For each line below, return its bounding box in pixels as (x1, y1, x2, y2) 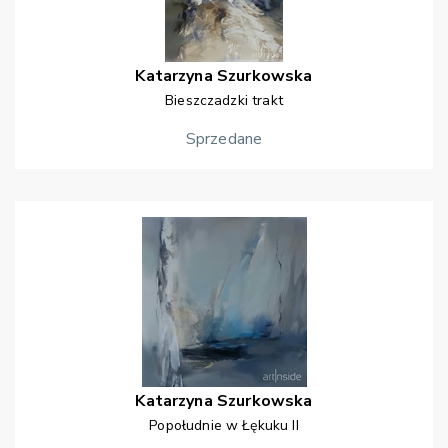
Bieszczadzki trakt (165, 91, 283, 111)
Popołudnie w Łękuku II (149, 416, 299, 436)
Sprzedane (185, 128, 263, 151)
